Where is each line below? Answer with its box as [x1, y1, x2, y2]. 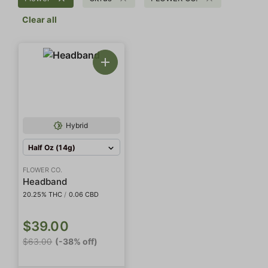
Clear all [22, 14, 57, 25]
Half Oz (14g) [28, 142, 75, 152]
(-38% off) [55, 236, 98, 246]
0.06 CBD [68, 190, 99, 199]
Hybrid [65, 120, 89, 130]
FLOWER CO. [23, 165, 63, 174]
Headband [23, 175, 68, 187]
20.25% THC [23, 190, 63, 199]
